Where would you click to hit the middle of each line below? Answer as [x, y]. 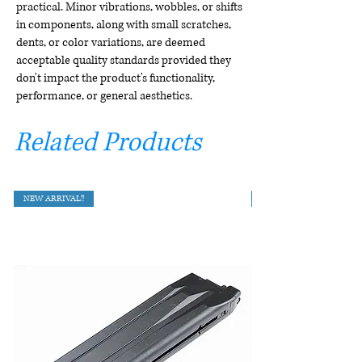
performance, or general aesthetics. [104, 96]
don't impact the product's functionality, [116, 78]
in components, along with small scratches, [124, 25]
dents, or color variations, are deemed [111, 43]
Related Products [108, 143]
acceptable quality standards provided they [124, 61]
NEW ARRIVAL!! [54, 199]
